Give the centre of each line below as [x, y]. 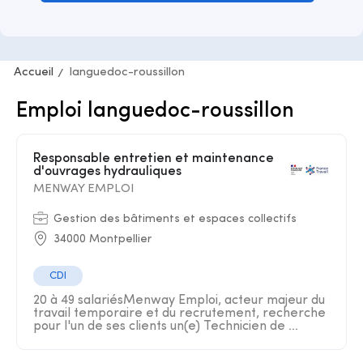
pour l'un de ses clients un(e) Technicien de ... [166, 327]
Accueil [34, 73]
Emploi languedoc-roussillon [155, 111]
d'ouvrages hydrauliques [107, 172]
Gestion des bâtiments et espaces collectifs [175, 219]
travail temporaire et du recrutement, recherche [179, 314]
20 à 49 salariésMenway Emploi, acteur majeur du [179, 301]
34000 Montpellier [102, 239]
